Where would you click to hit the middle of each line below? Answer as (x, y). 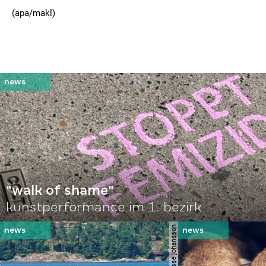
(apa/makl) (34, 13)
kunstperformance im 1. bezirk (104, 207)
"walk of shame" (60, 190)
